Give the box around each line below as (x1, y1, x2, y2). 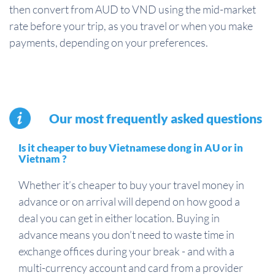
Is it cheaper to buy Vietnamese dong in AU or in (18, 141, 243, 155)
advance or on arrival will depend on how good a (18, 195, 240, 209)
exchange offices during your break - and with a (18, 244, 234, 258)
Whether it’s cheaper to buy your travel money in (18, 178, 244, 192)
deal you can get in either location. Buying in (18, 211, 220, 225)
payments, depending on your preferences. (9, 36, 208, 50)
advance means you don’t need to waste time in (18, 228, 234, 242)
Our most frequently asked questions (49, 110, 262, 126)
